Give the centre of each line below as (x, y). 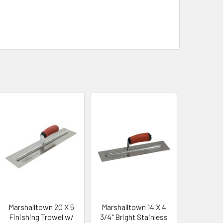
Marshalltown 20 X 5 (42, 207)
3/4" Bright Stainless (134, 217)
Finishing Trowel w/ (42, 217)
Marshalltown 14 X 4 (134, 207)
